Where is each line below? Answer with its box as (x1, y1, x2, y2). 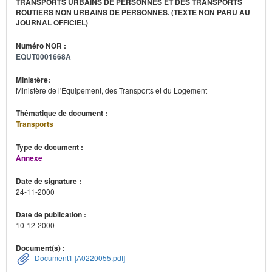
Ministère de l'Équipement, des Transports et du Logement (16, 85, 207, 95)
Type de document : (16, 141, 85, 152)
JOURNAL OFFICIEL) (16, 17, 88, 28)
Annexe (16, 152, 42, 163)
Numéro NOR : (16, 40, 68, 51)
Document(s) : (16, 242, 67, 253)
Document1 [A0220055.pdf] (33, 252, 125, 263)
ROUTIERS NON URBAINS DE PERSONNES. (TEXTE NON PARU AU (16, 7, 250, 18)
